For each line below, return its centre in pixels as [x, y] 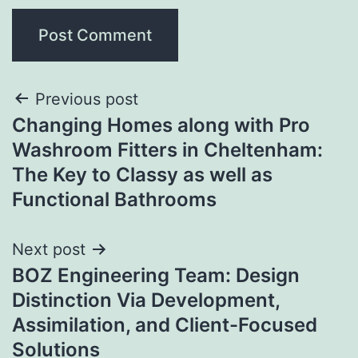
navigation [81, 139]
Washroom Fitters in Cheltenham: [167, 149]
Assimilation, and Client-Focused [165, 324]
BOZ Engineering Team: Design [156, 275]
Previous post [87, 99]
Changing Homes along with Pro [161, 125]
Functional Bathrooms [114, 199]
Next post [49, 249]
